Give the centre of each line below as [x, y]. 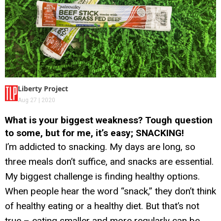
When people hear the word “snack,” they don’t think [110, 191]
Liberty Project [43, 88]
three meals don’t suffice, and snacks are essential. [109, 161]
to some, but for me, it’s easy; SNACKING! [94, 133]
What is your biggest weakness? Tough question [109, 120]
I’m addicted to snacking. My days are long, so [100, 147]
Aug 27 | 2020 [37, 100]
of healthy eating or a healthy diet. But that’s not [102, 206]
